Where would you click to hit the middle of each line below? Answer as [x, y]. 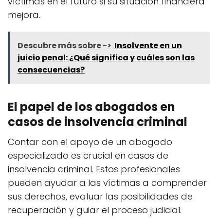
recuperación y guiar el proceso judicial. [95, 210]
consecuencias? [51, 70]
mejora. [24, 15]
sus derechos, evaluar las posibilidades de [100, 196]
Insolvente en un [148, 45]
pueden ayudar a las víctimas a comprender [107, 182]
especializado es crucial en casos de [88, 155]
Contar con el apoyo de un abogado [90, 142]
